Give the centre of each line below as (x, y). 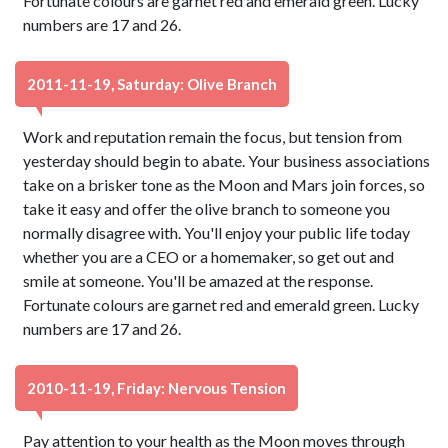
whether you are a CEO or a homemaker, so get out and (209, 256)
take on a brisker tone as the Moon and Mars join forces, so (224, 184)
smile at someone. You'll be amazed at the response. (198, 280)
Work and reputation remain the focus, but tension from (213, 136)
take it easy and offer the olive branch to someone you (207, 208)
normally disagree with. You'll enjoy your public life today (217, 232)
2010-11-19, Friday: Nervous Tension (156, 388)
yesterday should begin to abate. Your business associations (227, 160)
